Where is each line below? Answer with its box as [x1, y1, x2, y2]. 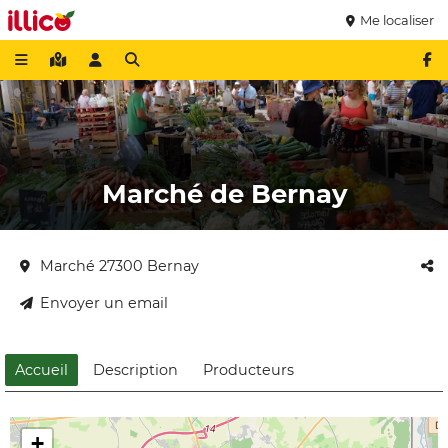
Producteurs [203, 361, 294, 379]
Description [93, 361, 178, 379]
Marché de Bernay [101, 178, 347, 210]
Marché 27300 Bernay [40, 257, 199, 275]
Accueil [15, 361, 68, 379]
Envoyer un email [40, 294, 168, 312]
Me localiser [360, 12, 434, 28]
